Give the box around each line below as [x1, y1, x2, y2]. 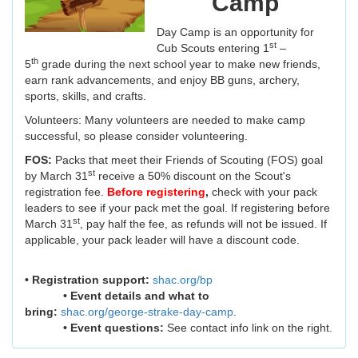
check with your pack [209, 185, 317, 199]
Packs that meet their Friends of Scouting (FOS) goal [55, 153, 323, 167]
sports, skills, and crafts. [25, 89, 153, 103]
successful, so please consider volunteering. [25, 129, 251, 143]
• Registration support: [25, 273, 149, 287]
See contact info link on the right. [164, 321, 332, 335]
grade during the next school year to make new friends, [38, 58, 320, 71]
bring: [25, 305, 58, 319]
